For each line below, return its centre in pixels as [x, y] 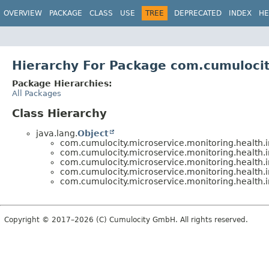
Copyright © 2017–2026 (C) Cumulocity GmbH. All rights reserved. [126, 219]
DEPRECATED [198, 13]
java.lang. [57, 133]
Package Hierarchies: [62, 83]
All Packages [37, 93]
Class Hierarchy [59, 113]
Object [93, 133]
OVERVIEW [23, 13]
